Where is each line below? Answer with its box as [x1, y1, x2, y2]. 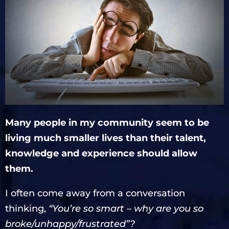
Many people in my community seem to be [5, 117, 209, 128]
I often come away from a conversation [5, 187, 185, 199]
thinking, [5, 202, 49, 214]
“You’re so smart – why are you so [49, 202, 203, 214]
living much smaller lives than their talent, [5, 132, 206, 144]
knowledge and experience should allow [5, 147, 197, 159]
